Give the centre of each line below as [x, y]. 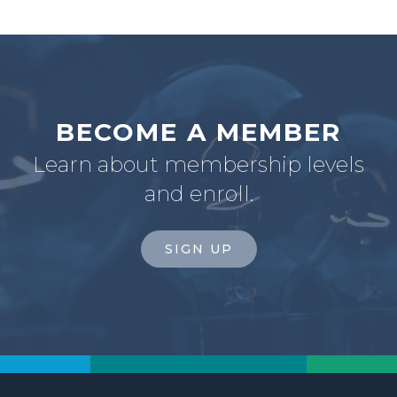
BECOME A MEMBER [198, 132]
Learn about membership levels [198, 165]
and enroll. [198, 194]
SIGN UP [198, 249]
